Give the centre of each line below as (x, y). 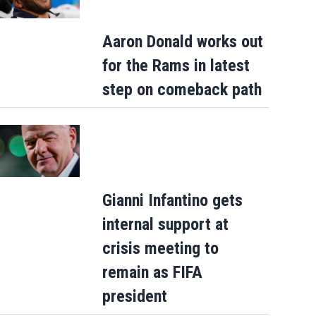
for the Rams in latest (176, 65)
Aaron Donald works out (182, 41)
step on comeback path (182, 89)
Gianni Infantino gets (172, 200)
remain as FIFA (152, 272)
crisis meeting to (160, 248)
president (134, 296)
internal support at (165, 224)
